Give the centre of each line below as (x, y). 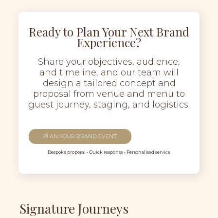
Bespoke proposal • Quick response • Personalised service (109, 152)
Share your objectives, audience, (109, 62)
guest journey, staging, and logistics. (109, 105)
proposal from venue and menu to (109, 94)
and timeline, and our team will (109, 73)
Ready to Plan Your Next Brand (109, 32)
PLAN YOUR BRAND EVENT (80, 136)
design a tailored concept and (109, 83)
